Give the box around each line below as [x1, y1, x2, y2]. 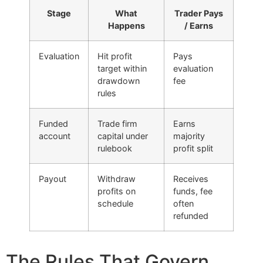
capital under [97, 130, 148, 141]
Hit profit [97, 50, 132, 61]
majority [173, 130, 205, 141]
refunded [173, 210, 208, 221]
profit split [173, 143, 213, 153]
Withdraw [97, 173, 136, 184]
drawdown [97, 75, 140, 86]
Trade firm [97, 118, 137, 129]
